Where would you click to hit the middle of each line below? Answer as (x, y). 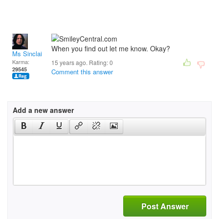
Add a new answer (43, 110)
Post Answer (165, 206)
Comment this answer (82, 72)
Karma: (21, 62)
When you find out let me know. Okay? (111, 48)
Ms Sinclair (28, 54)
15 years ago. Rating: (80, 62)
